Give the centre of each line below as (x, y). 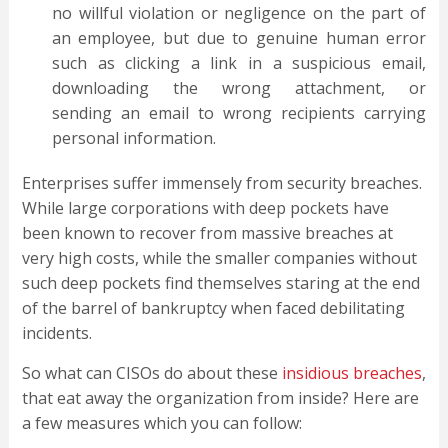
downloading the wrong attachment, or (239, 88)
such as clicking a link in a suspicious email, (239, 63)
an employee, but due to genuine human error (239, 38)
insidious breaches (351, 373)
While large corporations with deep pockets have (205, 208)
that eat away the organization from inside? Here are (220, 398)
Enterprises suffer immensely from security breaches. (221, 183)
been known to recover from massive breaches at (207, 233)
